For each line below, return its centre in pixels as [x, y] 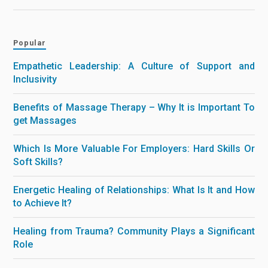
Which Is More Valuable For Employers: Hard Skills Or [134, 148]
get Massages [45, 120]
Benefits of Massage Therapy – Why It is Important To [134, 107]
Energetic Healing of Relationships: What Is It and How [134, 190]
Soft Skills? [38, 162]
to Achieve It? [43, 203]
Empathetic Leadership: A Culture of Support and [134, 66]
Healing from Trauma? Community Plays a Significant [134, 231]
